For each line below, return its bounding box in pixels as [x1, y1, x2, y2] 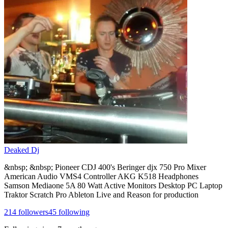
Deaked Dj [4, 145, 39, 154]
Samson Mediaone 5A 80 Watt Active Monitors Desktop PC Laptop [4, 181, 222, 190]
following [56, 207, 90, 216]
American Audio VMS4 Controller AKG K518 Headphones [4, 172, 198, 181]
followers [16, 207, 48, 216]
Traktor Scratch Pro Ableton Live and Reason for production [4, 190, 198, 199]
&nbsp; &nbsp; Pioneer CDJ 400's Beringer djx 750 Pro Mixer [4, 162, 206, 172]
